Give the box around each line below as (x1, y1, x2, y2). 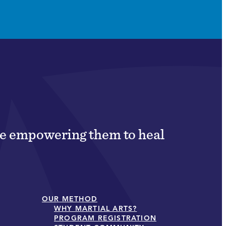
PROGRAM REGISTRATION (54, 213, 156, 222)
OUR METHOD (42, 194, 97, 203)
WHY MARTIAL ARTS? (54, 204, 137, 213)
